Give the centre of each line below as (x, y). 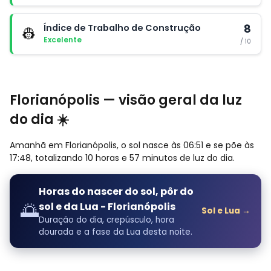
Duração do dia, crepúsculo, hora (106, 220)
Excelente (63, 39)
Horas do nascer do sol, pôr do (116, 191)
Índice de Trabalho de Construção (122, 28)
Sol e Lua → (226, 211)
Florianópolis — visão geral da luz (126, 100)
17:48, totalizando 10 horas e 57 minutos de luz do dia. (122, 158)
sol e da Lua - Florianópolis (107, 207)
